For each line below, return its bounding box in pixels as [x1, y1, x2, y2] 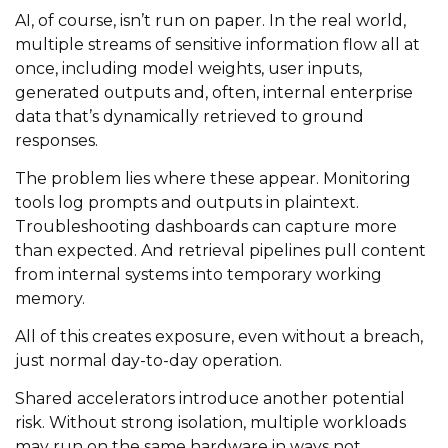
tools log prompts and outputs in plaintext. [15, 192, 359, 212]
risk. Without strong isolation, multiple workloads [15, 412, 406, 432]
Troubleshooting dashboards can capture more [15, 216, 397, 236]
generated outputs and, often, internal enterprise [15, 82, 413, 102]
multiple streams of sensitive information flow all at [15, 34, 420, 54]
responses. [15, 130, 98, 150]
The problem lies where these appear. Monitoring [15, 168, 411, 188]
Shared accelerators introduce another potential [15, 388, 405, 408]
